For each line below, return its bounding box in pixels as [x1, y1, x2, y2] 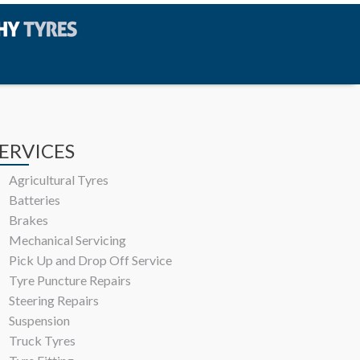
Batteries [8, 191, 60, 207]
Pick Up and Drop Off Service [8, 252, 172, 268]
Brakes [8, 211, 48, 227]
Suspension [8, 312, 70, 328]
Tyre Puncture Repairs [8, 272, 131, 288]
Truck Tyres [8, 332, 76, 348]
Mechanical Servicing [8, 231, 126, 247]
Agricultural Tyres [8, 171, 108, 187]
